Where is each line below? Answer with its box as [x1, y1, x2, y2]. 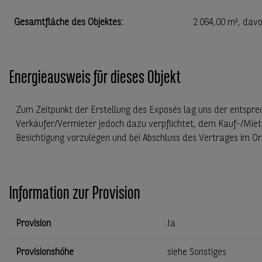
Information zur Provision [9, 184, 140, 204]
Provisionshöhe [16, 247, 74, 257]
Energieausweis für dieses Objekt [9, 68, 181, 88]
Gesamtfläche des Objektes [14, 18, 121, 27]
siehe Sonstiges [167, 247, 226, 257]
